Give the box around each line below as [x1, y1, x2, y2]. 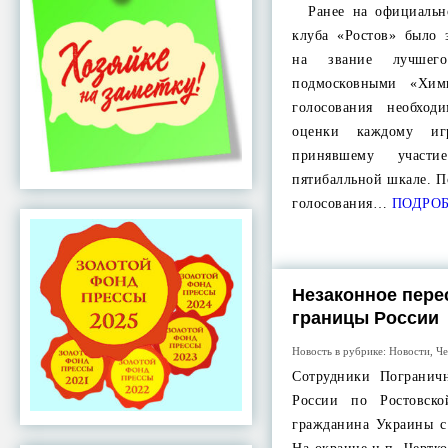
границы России [292, 308, 440, 328]
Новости [389, 345, 431, 357]
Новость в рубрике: [292, 345, 390, 357]
